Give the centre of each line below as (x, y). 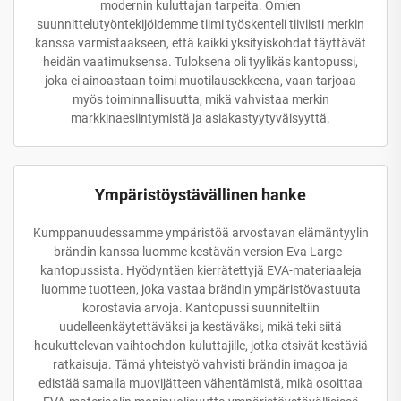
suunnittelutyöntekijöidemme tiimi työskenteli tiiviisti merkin (200, 24)
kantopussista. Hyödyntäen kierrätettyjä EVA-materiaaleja (200, 270)
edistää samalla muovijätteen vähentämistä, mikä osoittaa (200, 383)
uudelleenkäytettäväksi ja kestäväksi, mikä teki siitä (200, 326)
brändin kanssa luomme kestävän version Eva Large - (200, 251)
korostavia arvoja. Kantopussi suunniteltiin (200, 307)
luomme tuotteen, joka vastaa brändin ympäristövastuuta (200, 289)
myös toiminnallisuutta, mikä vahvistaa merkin (200, 99)
